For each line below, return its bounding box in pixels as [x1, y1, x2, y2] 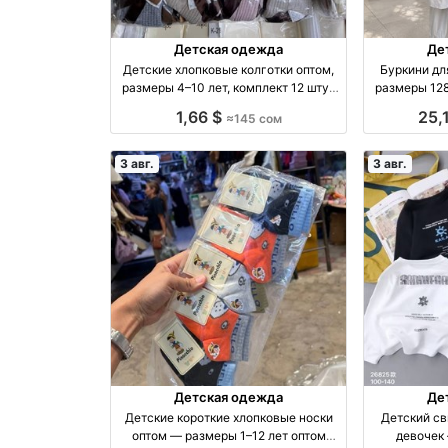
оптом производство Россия [183, 97, 312, 113]
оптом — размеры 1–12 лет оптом [131, 428, 326, 444]
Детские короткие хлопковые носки [124, 410, 333, 426]
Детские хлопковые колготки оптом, [123, 61, 335, 77]
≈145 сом [225, 110, 282, 126]
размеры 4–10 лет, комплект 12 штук [122, 79, 336, 95]
